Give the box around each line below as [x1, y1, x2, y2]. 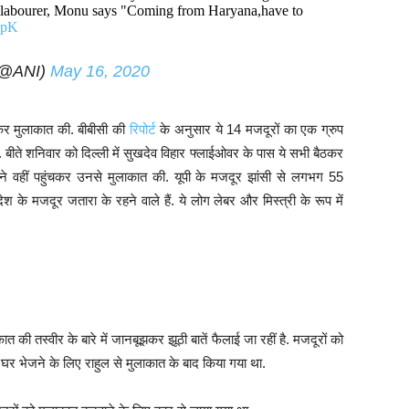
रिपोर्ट [129, 121, 156, 137]
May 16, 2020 [49, 62, 150, 80]
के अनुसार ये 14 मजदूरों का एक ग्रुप [155, 121, 344, 137]
